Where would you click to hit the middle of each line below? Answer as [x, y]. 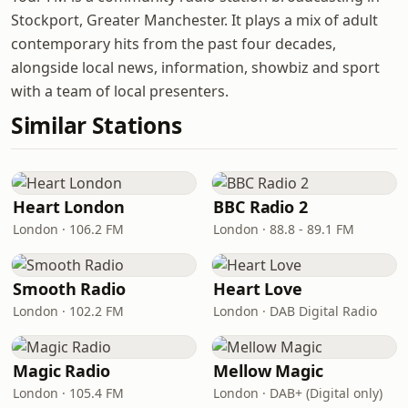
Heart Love [258, 289]
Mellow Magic [268, 371]
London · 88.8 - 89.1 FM [284, 229]
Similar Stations [97, 125]
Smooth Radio [69, 289]
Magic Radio [62, 371]
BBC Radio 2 [261, 207]
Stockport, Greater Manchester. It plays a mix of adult [194, 20]
